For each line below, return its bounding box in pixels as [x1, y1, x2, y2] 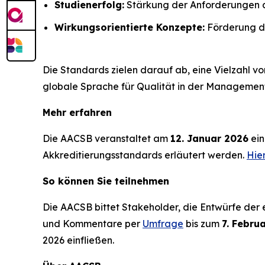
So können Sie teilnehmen [43, 175, 169, 188]
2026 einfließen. [43, 234, 114, 247]
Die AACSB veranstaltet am [43, 132, 170, 145]
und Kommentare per [43, 218, 143, 230]
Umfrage [143, 218, 183, 230]
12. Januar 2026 [170, 132, 248, 145]
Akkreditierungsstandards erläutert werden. [43, 149, 247, 161]
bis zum [183, 218, 222, 230]
